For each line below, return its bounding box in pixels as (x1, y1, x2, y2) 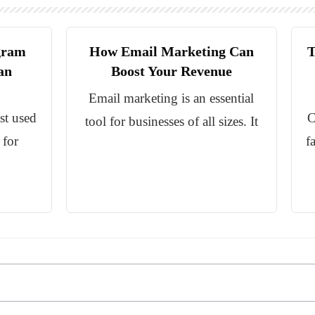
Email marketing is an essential (89, 91, 255, 106)
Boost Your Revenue (110, 63, 232, 79)
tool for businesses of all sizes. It (84, 114, 258, 129)
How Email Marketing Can (89, 44, 254, 60)
